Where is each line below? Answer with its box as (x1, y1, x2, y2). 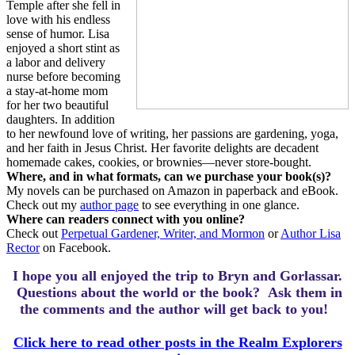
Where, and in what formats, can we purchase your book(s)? (6, 170, 331, 183)
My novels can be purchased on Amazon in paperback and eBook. (6, 184, 338, 197)
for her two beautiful (6, 98, 109, 112)
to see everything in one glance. (139, 198, 300, 212)
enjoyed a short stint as (6, 41, 120, 55)
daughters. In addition (6, 113, 115, 126)
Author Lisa (281, 227, 341, 240)
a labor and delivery (6, 55, 105, 69)
